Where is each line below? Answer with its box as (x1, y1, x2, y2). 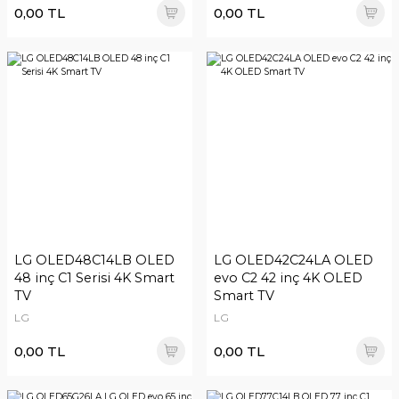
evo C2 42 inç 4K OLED (214, 270, 362, 286)
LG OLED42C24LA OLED (214, 252, 373, 268)
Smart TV (214, 288, 274, 304)
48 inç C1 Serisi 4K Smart (14, 270, 175, 286)
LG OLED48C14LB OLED (14, 252, 175, 268)
